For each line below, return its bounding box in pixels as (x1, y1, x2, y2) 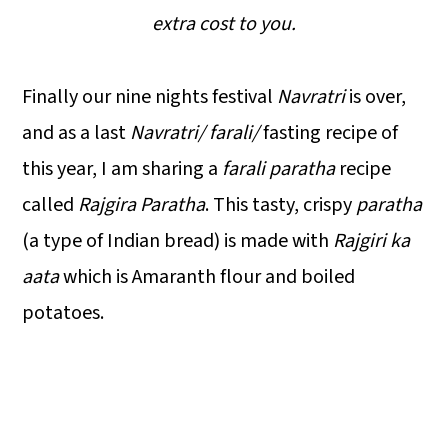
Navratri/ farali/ (130, 118, 260, 147)
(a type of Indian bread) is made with (22, 226, 334, 255)
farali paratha (218, 154, 336, 183)
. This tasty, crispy (205, 190, 357, 219)
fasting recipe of (259, 118, 399, 147)
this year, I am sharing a (22, 154, 219, 183)
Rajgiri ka (333, 226, 411, 255)
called (22, 190, 79, 219)
